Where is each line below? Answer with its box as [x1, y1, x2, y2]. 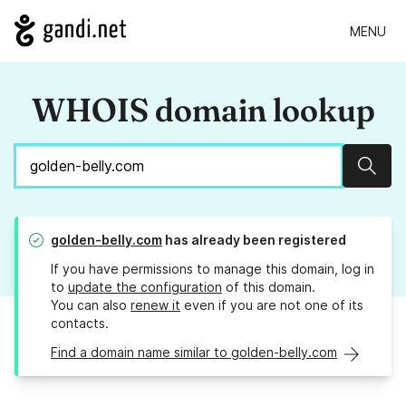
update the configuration [68, 279, 222, 295]
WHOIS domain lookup [31, 90, 375, 130]
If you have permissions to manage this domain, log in [51, 261, 374, 277]
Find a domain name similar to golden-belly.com [51, 344, 337, 361]
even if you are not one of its [180, 297, 363, 314]
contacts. [51, 315, 109, 332]
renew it [130, 297, 180, 314]
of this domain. [222, 279, 315, 295]
